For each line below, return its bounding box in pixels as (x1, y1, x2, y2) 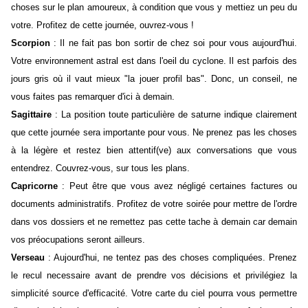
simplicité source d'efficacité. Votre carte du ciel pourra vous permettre (11, 288, 297, 299)
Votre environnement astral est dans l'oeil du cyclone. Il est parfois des (11, 56, 297, 67)
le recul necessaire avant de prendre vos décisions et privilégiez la (11, 270, 297, 281)
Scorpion (11, 38, 50, 49)
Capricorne (11, 181, 58, 192)
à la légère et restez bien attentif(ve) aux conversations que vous (11, 145, 297, 156)
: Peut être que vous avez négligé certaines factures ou (58, 181, 297, 192)
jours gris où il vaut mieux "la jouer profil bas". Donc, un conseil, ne (11, 74, 297, 85)
